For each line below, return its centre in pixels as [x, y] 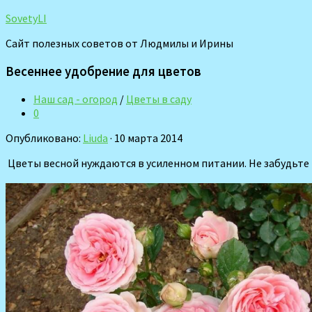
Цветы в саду [159, 99]
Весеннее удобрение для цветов [103, 71]
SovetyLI [26, 18]
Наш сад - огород [76, 99]
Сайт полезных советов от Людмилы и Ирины [119, 43]
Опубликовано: [44, 138]
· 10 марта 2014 [145, 138]
